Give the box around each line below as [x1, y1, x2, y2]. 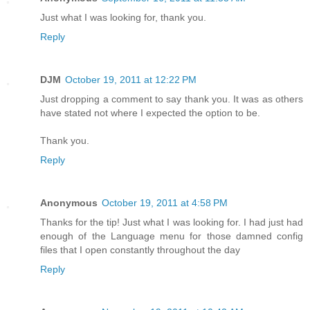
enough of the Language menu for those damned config [40, 230, 303, 242]
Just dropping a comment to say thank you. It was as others [40, 93, 303, 105]
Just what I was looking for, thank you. [40, 12, 206, 24]
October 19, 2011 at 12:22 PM [65, 74, 197, 86]
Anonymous [40, 197, 98, 209]
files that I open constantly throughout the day [40, 244, 240, 256]
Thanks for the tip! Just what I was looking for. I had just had [40, 217, 303, 228]
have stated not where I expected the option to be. [40, 107, 260, 119]
